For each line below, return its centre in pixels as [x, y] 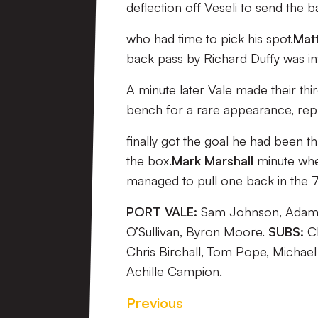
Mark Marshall [213, 160]
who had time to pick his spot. [210, 38]
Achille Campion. [178, 271]
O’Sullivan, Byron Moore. [197, 231]
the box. [149, 160]
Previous [155, 303]
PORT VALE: [162, 212]
